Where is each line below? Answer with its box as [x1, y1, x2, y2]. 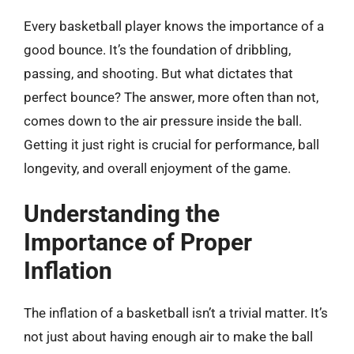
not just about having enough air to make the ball [24, 329, 313, 345]
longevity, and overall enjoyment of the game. [24, 160, 291, 176]
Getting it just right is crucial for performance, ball [24, 136, 319, 153]
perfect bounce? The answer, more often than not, [24, 88, 318, 105]
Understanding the [24, 200, 220, 228]
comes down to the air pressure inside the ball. [24, 112, 302, 129]
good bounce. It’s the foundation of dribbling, [24, 41, 291, 58]
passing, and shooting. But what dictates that [24, 65, 293, 81]
